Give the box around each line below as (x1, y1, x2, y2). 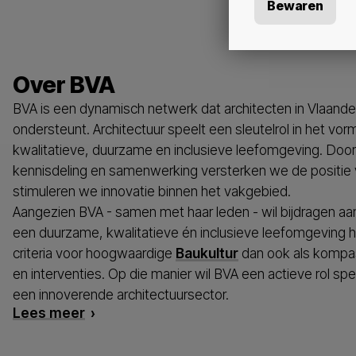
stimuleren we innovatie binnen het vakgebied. (13, 182, 291, 199)
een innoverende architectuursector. (13, 285, 229, 303)
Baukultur (176, 244, 238, 261)
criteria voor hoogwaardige (13, 244, 176, 261)
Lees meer (13, 304, 85, 321)
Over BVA (13, 70, 115, 99)
